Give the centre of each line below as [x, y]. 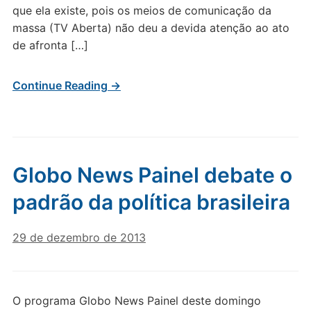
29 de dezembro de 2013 [79, 237]
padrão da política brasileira [151, 202]
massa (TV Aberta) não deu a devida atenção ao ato [151, 28]
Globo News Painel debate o [152, 175]
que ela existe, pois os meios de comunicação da [142, 10]
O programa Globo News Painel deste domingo [136, 301]
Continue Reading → [66, 85]
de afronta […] [50, 45]
